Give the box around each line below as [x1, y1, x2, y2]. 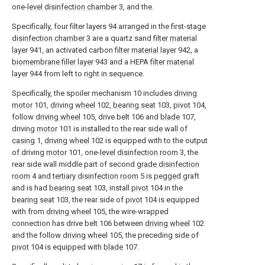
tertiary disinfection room [53, 172, 138, 180]
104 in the [148, 183, 183, 192]
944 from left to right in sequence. [28, 69, 144, 78]
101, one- [67, 148, 100, 157]
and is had [12, 183, 49, 192]
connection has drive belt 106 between [12, 219, 145, 228]
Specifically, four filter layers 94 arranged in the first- [12, 22, 186, 31]
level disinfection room [100, 148, 178, 157]
